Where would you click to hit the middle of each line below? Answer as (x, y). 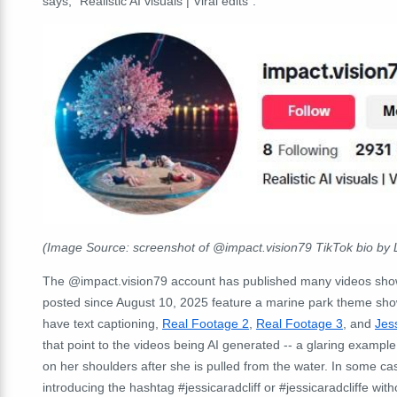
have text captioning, (102, 324)
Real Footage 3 (300, 324)
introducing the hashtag (110, 388)
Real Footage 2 (206, 324)
